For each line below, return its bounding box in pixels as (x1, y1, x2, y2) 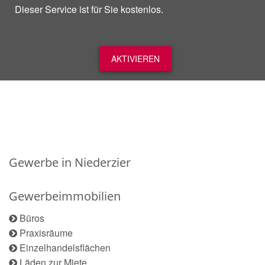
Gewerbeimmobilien (9, 188, 121, 204)
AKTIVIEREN (111, 53, 160, 64)
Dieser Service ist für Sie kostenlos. (15, 2, 163, 16)
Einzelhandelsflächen (20, 241, 111, 254)
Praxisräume (20, 226, 73, 240)
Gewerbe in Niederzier (9, 154, 131, 170)
